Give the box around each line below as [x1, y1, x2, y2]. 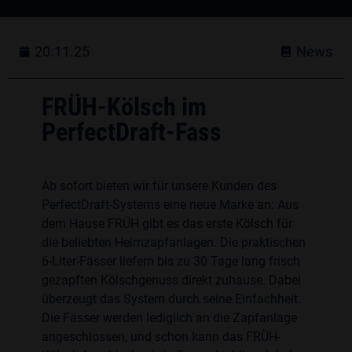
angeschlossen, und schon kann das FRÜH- [41, 329, 280, 344]
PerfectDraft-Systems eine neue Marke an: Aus [41, 197, 299, 212]
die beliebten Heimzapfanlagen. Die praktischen [41, 235, 306, 250]
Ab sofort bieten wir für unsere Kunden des [41, 178, 277, 193]
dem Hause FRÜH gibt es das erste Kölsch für [41, 216, 292, 231]
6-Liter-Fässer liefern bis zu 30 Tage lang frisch [41, 254, 300, 269]
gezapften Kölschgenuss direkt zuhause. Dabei [41, 273, 301, 288]
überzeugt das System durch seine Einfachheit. [41, 291, 301, 306]
